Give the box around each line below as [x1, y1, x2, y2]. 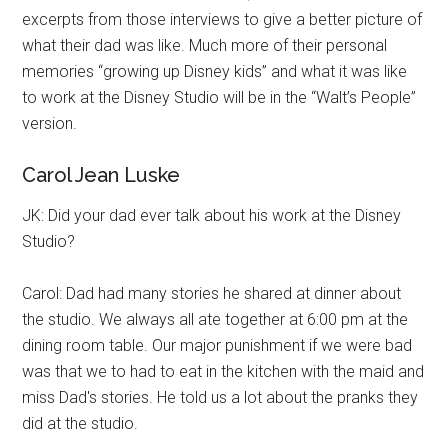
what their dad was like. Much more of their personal [22, 36, 388, 55]
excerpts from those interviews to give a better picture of [22, 10, 423, 29]
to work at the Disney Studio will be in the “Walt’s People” [22, 88, 417, 107]
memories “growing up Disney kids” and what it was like [22, 62, 408, 81]
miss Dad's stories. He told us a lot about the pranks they [22, 388, 419, 407]
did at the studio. [22, 414, 139, 433]
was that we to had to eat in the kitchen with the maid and [22, 362, 425, 381]
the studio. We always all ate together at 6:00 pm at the [22, 310, 409, 329]
